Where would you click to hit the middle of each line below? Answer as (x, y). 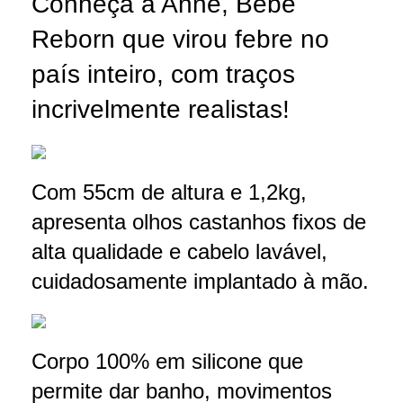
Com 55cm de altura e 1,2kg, (169, 192)
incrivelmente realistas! (161, 109)
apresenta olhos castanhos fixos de (199, 221)
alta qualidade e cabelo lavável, (179, 251)
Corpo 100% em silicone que (167, 361)
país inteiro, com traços (163, 74)
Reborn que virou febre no (180, 39)
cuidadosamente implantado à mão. (200, 281)
